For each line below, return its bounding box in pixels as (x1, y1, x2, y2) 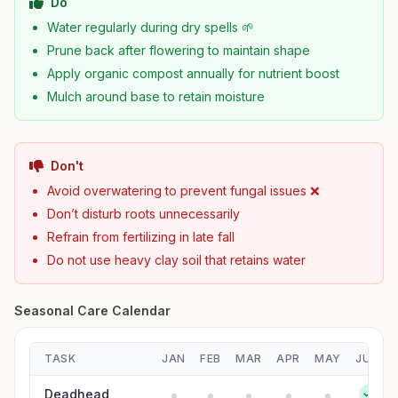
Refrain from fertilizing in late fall (47, 229, 235, 244)
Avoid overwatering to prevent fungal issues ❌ (47, 183, 320, 198)
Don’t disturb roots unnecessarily (47, 206, 240, 221)
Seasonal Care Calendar (14, 303, 171, 318)
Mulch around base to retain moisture (47, 89, 265, 104)
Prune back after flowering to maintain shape (47, 43, 310, 58)
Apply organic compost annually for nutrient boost (47, 66, 339, 81)
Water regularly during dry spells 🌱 (47, 20, 254, 35)
